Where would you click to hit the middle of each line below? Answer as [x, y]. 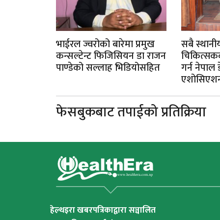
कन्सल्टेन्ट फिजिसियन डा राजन [111, 56]
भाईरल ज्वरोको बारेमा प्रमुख [105, 44]
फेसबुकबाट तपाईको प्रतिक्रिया [131, 112]
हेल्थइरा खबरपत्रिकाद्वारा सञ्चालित [103, 210]
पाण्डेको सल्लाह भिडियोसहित [108, 68]
